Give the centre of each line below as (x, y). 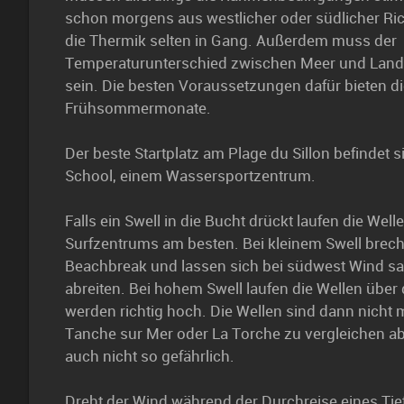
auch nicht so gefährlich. (150, 357)
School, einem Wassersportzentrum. (190, 176)
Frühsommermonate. (138, 109)
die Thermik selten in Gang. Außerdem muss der (231, 41)
